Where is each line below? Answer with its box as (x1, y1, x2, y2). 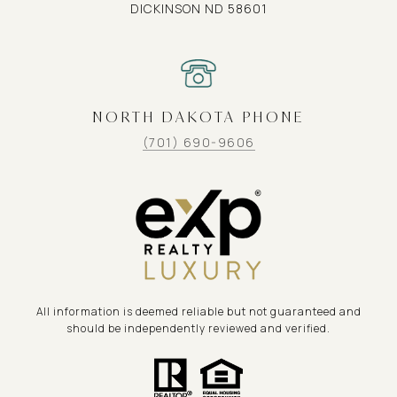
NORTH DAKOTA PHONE (92, 107, 305, 127)
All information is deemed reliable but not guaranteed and (35, 303, 362, 319)
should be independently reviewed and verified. (66, 320, 331, 336)
